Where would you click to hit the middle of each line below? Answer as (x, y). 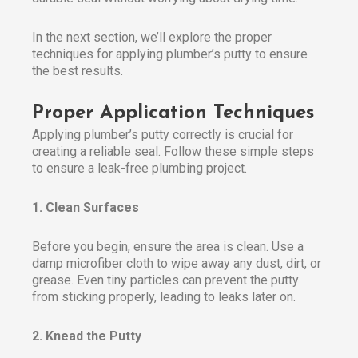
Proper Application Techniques (173, 113)
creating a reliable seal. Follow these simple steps (173, 151)
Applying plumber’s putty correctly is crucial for (163, 134)
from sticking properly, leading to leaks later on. (164, 296)
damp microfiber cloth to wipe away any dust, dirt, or (177, 263)
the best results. (78, 70)
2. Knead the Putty (87, 336)
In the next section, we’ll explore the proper (152, 37)
